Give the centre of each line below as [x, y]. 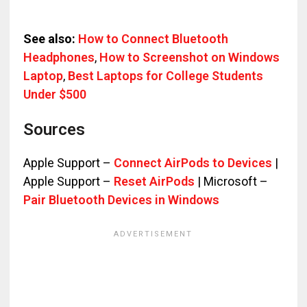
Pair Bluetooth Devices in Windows [121, 200]
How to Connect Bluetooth [153, 39]
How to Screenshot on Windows [189, 57]
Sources [54, 130]
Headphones [59, 57]
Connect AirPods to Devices [193, 163]
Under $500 [54, 94]
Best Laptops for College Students [165, 76]
